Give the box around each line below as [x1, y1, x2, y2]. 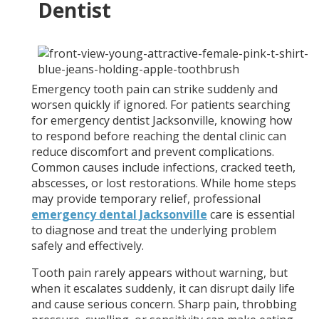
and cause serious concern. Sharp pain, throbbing [31, 296, 297, 313]
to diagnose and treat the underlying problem [31, 222, 276, 239]
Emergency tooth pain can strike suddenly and [31, 81, 278, 98]
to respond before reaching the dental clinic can [31, 128, 286, 145]
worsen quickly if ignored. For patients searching [31, 97, 291, 113]
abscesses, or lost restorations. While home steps [31, 175, 296, 192]
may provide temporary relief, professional [31, 191, 261, 207]
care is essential [206, 206, 295, 223]
